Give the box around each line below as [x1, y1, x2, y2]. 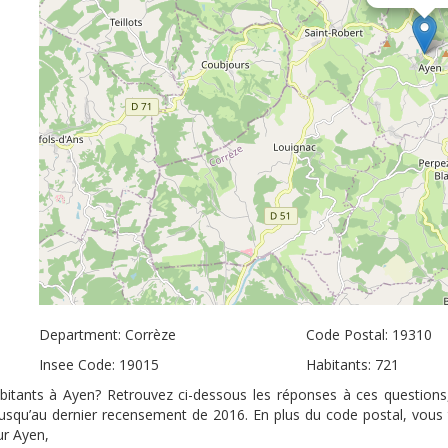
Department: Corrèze [39, 325, 176, 344]
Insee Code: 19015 [39, 355, 159, 374]
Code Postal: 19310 [305, 325, 432, 344]
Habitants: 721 [305, 355, 399, 374]
